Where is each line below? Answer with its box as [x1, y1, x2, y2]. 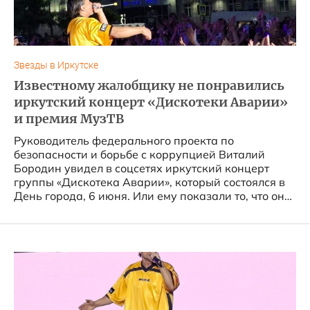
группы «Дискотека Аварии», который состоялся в [14, 175, 285, 189]
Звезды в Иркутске [14, 60, 98, 71]
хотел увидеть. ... [14, 203, 104, 217]
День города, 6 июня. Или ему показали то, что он [14, 189, 284, 203]
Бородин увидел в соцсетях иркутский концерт [14, 161, 269, 175]
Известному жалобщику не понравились [14, 78, 284, 93]
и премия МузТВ [14, 111, 124, 127]
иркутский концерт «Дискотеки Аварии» [14, 95, 288, 110]
